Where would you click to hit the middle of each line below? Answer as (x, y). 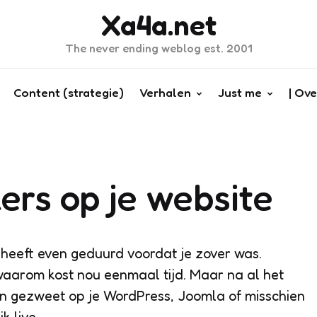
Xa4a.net (158, 25)
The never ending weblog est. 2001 (158, 48)
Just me (240, 92)
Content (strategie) (68, 92)
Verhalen (165, 92)
